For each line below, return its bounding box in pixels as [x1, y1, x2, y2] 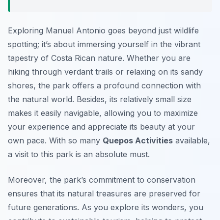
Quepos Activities [103, 136, 173, 146]
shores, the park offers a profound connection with [8, 81, 201, 91]
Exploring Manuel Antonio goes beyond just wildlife [8, 26, 199, 36]
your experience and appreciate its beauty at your [8, 122, 195, 132]
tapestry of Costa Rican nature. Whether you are [8, 53, 191, 63]
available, [173, 136, 210, 146]
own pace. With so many [8, 136, 103, 146]
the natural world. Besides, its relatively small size [8, 94, 192, 105]
